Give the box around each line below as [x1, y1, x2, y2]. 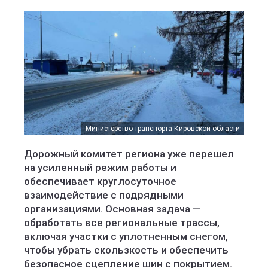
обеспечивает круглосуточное [24, 175, 176, 187]
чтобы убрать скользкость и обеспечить [24, 244, 229, 256]
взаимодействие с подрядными [24, 189, 184, 201]
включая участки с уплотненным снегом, [24, 230, 228, 242]
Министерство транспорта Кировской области [86, 124, 240, 133]
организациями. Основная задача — [24, 203, 200, 215]
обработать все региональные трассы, [24, 217, 220, 229]
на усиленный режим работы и [24, 162, 176, 173]
